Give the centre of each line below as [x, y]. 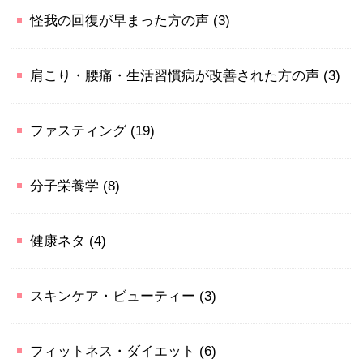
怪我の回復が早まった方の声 [120, 21]
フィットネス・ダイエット [113, 352]
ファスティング [79, 131]
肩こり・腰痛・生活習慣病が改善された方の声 [175, 76]
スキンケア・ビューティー [113, 297]
